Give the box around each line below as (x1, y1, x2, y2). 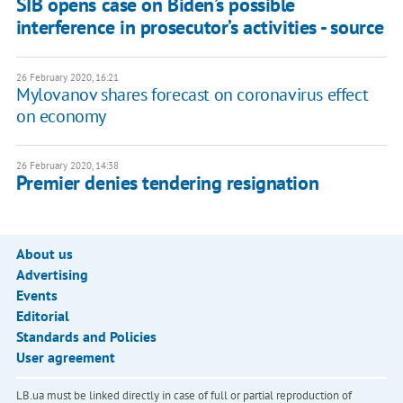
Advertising (15, 265, 88, 284)
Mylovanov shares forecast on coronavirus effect (15, 83, 369, 107)
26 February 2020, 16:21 (15, 71, 119, 85)
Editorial (15, 307, 69, 326)
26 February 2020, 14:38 (15, 159, 119, 173)
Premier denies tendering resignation (15, 170, 319, 196)
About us (15, 245, 73, 264)
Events (15, 286, 58, 305)
